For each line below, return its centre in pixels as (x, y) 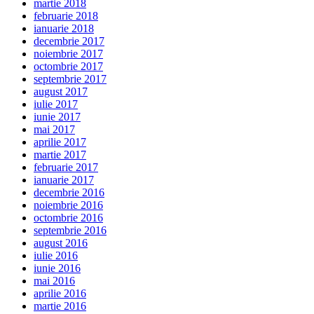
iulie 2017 (56, 104)
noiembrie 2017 (68, 53)
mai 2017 (54, 129)
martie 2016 (60, 306)
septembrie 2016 (70, 230)
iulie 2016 (56, 255)
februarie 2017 (66, 167)
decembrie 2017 (69, 41)
